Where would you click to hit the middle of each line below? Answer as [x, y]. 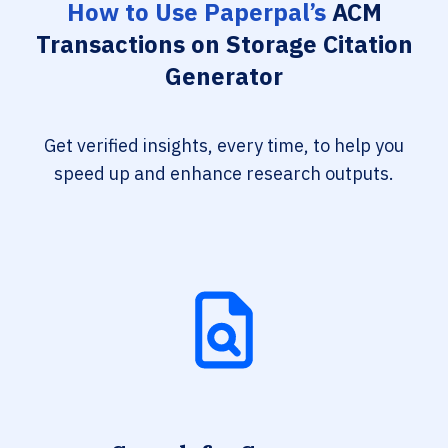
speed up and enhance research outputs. [224, 173]
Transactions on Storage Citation [224, 44]
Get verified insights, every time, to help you [224, 145]
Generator [224, 76]
